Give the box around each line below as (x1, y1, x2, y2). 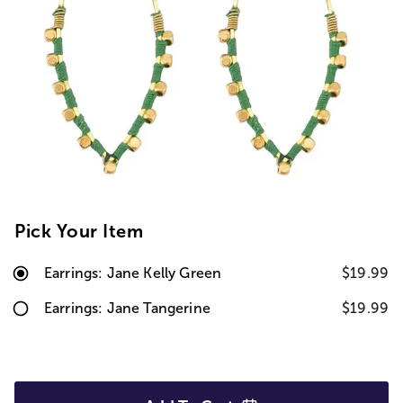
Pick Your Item (14, 221, 143, 241)
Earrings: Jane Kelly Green (44, 265, 222, 281)
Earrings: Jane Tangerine (44, 300, 210, 316)
